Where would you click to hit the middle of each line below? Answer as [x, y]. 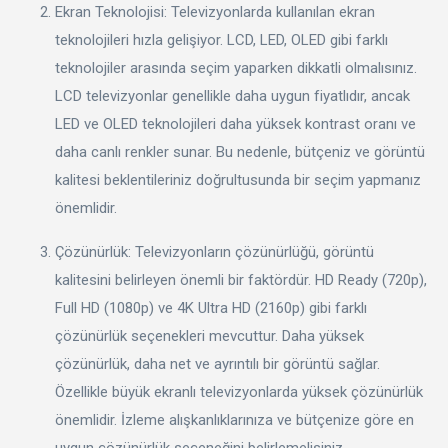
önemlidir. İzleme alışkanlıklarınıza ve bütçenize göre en [234, 419]
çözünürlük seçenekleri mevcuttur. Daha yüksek [209, 335]
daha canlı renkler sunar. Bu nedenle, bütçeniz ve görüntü [240, 151]
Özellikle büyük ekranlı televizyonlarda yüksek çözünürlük [239, 391]
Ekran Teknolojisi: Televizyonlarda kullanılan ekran [215, 11]
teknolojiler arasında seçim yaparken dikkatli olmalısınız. [236, 67]
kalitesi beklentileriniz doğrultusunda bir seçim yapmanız [238, 179]
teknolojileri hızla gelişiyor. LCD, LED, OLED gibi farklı [221, 39]
